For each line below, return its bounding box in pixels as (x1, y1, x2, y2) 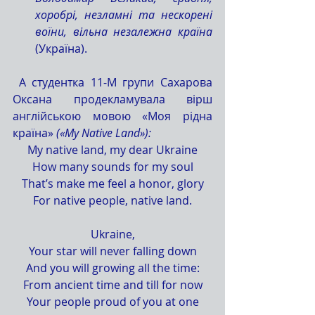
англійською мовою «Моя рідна (13, 108, 212, 124)
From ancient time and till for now (22, 277, 202, 292)
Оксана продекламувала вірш (13, 91, 212, 107)
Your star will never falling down (28, 243, 197, 259)
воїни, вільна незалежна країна (35, 24, 212, 39)
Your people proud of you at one (26, 294, 199, 309)
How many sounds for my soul (32, 159, 193, 174)
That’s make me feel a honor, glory (21, 176, 204, 191)
